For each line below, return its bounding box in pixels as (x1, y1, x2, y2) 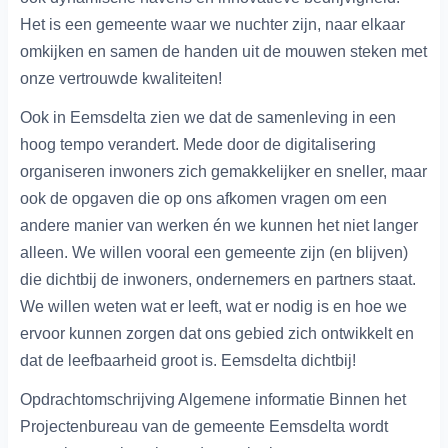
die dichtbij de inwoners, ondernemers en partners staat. (20, 271, 416, 288)
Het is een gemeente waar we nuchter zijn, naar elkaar (20, 16, 405, 33)
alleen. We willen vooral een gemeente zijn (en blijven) (20, 244, 408, 261)
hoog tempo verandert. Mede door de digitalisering (20, 136, 376, 153)
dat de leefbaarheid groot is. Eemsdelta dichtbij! (20, 352, 356, 369)
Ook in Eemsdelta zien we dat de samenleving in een (20, 109, 396, 126)
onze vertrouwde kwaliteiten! (20, 70, 222, 87)
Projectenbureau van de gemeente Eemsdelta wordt (20, 418, 388, 435)
